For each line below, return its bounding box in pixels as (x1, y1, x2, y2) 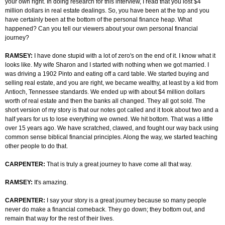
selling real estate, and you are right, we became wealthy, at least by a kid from (5, 79, 218, 87)
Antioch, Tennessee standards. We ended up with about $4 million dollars (5, 88, 205, 96)
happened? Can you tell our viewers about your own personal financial (5, 25, 198, 33)
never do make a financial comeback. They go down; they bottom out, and (5, 206, 205, 213)
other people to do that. (5, 143, 68, 150)
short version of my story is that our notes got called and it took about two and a (5, 106, 218, 114)
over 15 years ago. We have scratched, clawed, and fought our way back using (5, 125, 218, 132)
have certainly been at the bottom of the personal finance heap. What (5, 16, 192, 24)
